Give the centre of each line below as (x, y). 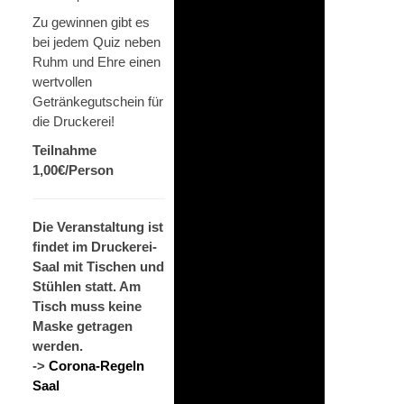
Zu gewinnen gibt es (91, 22)
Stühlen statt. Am (87, 286)
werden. (58, 345)
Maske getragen (83, 326)
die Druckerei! (73, 121)
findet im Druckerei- (95, 246)
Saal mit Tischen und (98, 266)
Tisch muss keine (87, 306)
